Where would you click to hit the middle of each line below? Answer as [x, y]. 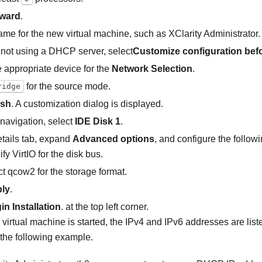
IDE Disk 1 [98, 121]
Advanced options [113, 139]
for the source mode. [67, 86]
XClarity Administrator [213, 33]
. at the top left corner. [105, 206]
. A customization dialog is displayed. [87, 104]
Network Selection [152, 68]
